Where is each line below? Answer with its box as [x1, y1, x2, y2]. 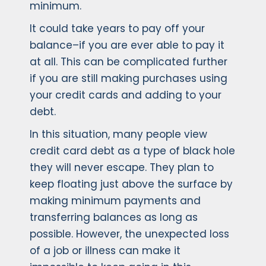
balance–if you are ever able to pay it [30, 38, 224, 53]
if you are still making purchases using [30, 71, 227, 86]
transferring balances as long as [30, 210, 198, 225]
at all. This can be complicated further [30, 55, 227, 69]
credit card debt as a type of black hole [30, 144, 235, 159]
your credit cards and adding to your [30, 88, 221, 103]
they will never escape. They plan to [30, 160, 214, 175]
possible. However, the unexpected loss [30, 227, 229, 242]
